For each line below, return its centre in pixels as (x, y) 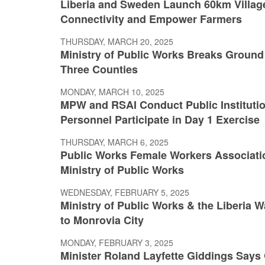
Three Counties (99, 70)
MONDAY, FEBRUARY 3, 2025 (117, 243)
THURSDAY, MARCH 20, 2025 (117, 42)
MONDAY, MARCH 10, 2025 (112, 92)
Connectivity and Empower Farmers (151, 19)
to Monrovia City (102, 220)
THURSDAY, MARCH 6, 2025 (114, 142)
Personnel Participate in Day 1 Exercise (160, 120)
